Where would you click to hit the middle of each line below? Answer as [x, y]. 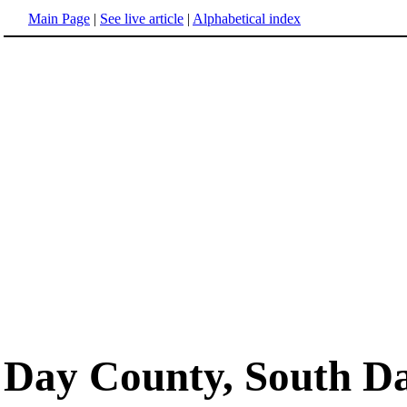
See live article [142, 19]
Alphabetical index [247, 19]
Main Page [59, 19]
